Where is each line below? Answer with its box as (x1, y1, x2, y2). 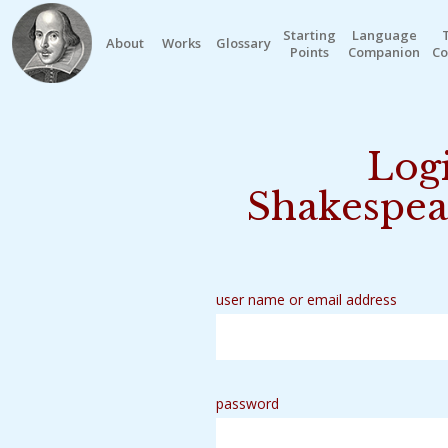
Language (351, 26, 417, 44)
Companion (348, 43, 420, 61)
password (216, 394, 279, 414)
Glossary (216, 34, 271, 52)
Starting (283, 26, 336, 44)
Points (290, 43, 329, 61)
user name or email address (216, 290, 397, 310)
